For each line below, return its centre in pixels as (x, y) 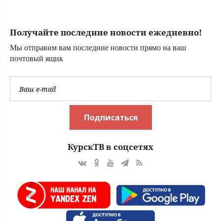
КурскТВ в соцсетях (110, 147)
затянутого (36, 14)
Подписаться (110, 118)
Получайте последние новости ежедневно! (106, 33)
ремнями (32, 24)
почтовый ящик (37, 59)
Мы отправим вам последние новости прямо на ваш (98, 48)
